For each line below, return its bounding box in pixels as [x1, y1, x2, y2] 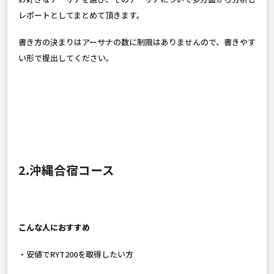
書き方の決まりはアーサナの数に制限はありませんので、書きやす [18, 36, 256, 48]
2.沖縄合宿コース [18, 161, 114, 179]
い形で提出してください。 [18, 52, 116, 64]
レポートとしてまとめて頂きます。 [18, 9, 144, 21]
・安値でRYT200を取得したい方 [18, 248, 133, 261]
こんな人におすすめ [18, 221, 90, 234]
